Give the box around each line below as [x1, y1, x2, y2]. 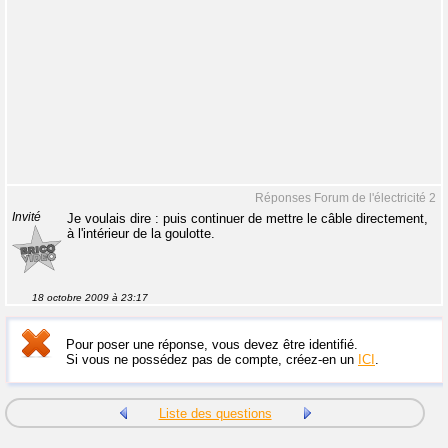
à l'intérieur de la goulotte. [67, 226, 215, 241]
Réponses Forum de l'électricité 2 [255, 191, 436, 205]
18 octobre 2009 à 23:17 [32, 292, 148, 303]
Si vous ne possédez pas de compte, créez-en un [66, 352, 358, 367]
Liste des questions [158, 406, 272, 421]
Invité [12, 211, 41, 223]
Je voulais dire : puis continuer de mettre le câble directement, [67, 211, 428, 226]
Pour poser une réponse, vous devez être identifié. [66, 337, 358, 352]
